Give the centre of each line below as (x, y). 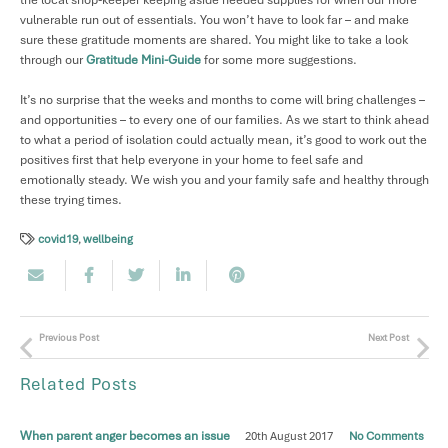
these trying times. (70, 199)
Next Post (388, 337)
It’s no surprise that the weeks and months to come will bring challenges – (222, 99)
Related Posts (79, 383)
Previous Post (69, 337)
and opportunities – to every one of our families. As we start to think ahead (224, 119)
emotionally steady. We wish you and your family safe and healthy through (224, 179)
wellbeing (108, 239)
